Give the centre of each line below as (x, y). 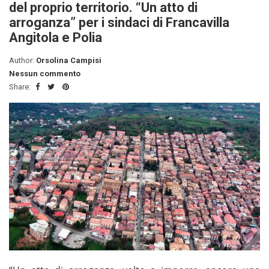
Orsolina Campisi (69, 61)
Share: (21, 87)
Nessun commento (45, 74)
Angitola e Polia (56, 38)
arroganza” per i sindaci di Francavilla (119, 23)
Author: (23, 61)
